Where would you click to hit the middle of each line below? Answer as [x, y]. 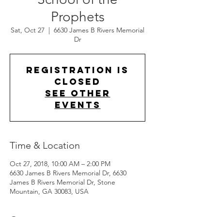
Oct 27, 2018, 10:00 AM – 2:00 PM [60, 163]
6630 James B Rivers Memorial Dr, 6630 [68, 173]
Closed [77, 81]
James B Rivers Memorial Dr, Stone [62, 182]
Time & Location [45, 145]
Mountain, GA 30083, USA [49, 191]
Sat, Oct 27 [28, 30]
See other [77, 93]
